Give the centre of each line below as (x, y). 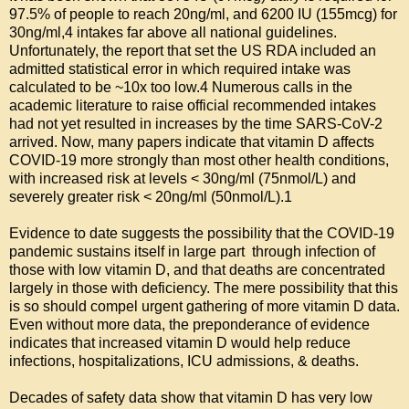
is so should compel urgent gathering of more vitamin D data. (204, 307)
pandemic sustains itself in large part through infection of (192, 252)
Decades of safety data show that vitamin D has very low (191, 398)
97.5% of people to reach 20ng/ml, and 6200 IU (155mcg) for (203, 15)
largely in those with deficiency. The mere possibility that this (204, 288)
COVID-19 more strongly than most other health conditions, (199, 161)
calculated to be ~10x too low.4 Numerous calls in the (181, 88)
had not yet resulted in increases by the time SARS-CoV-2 (196, 124)
